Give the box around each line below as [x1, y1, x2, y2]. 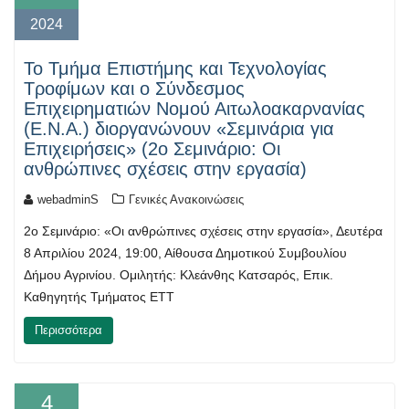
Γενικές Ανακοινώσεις [129, 193, 244, 207]
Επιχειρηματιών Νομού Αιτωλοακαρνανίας [24, 99, 365, 120]
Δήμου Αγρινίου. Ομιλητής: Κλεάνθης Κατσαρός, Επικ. [24, 267, 333, 283]
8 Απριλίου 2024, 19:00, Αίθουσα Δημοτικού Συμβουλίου [24, 246, 347, 261]
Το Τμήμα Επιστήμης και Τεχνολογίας [24, 58, 327, 79]
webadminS [37, 193, 99, 207]
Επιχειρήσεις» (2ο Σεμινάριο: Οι [24, 139, 280, 160]
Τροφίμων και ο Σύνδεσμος [24, 79, 245, 100]
